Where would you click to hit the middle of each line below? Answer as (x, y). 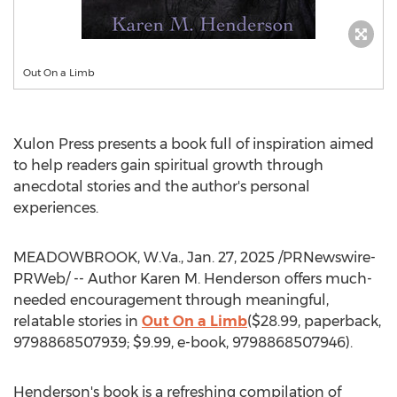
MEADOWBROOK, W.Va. (97, 257)
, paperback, (339, 321)
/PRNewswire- (325, 257)
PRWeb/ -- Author (77, 279)
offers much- (327, 279)
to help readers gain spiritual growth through (168, 165)
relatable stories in (78, 321)
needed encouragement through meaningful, (171, 300)
